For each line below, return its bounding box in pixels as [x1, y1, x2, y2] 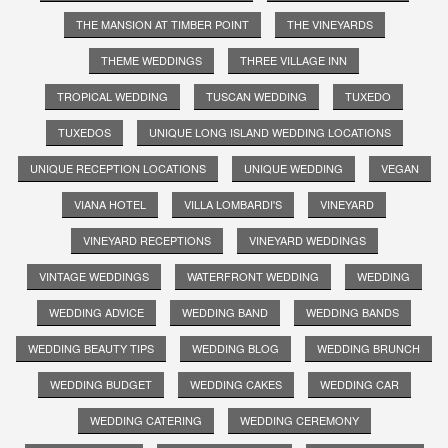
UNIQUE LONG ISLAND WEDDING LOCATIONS [148, 123, 391, 140]
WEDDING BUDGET [49, 375, 152, 392]
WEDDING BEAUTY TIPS [28, 339, 154, 356]
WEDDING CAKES [189, 375, 282, 392]
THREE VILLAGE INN [240, 51, 347, 68]
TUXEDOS [57, 123, 111, 140]
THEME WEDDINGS [101, 51, 202, 68]
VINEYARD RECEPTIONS [82, 231, 211, 248]
